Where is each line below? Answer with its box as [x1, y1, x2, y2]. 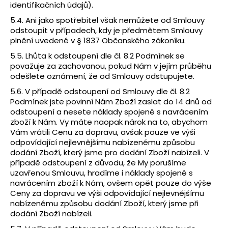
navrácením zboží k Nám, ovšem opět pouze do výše [10, 177, 211, 188]
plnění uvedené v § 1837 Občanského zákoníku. [10, 35, 186, 46]
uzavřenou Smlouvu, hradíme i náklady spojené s [10, 167, 193, 178]
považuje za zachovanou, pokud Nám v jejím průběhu [10, 60, 211, 71]
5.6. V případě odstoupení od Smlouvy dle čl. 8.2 [10, 85, 190, 97]
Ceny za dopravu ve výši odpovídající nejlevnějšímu [10, 187, 204, 198]
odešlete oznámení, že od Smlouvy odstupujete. [10, 70, 194, 81]
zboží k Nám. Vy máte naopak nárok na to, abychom [10, 116, 208, 127]
